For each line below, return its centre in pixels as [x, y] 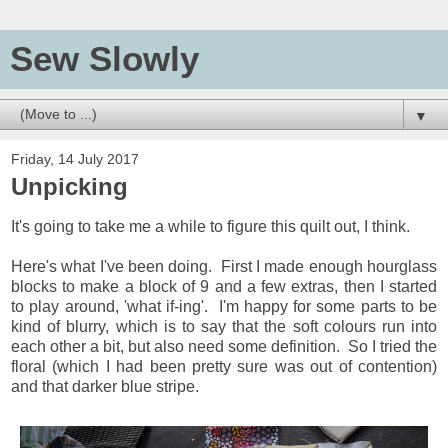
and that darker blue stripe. [105, 386]
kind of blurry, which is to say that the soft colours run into [224, 326]
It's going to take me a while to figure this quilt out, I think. [210, 226]
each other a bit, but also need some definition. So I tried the [224, 346]
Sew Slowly [104, 59]
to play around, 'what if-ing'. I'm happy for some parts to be [224, 306]
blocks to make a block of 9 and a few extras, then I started [224, 286]
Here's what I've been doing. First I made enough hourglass [224, 266]
